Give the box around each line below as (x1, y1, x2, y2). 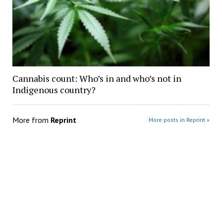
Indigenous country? (12, 84, 96, 96)
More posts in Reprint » (149, 116, 210, 124)
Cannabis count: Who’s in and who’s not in (12, 72, 181, 85)
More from (12, 115, 51, 125)
